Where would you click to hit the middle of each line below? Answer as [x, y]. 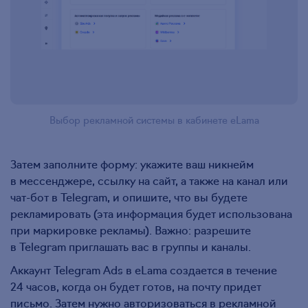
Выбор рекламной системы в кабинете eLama [154, 119]
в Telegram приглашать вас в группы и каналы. [131, 246]
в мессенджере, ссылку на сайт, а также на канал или [149, 180]
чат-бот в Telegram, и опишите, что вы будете [129, 196]
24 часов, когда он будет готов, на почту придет [136, 286]
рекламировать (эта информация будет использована [151, 213]
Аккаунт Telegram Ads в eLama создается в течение [144, 269]
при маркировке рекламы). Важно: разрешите [131, 229]
